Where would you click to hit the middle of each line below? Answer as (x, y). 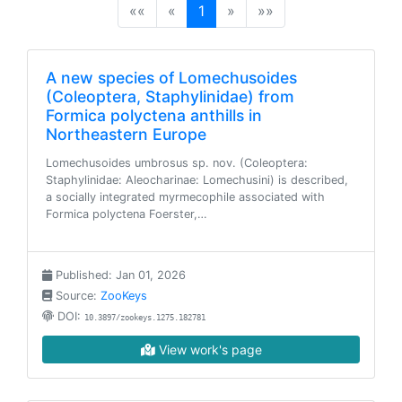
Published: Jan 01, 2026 (119, 275)
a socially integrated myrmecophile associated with (185, 197)
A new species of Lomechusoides (171, 78)
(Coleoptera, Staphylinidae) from (170, 96)
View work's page (208, 350)
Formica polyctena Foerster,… (127, 214)
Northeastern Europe (126, 134)
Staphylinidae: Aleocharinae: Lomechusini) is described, (197, 180)
